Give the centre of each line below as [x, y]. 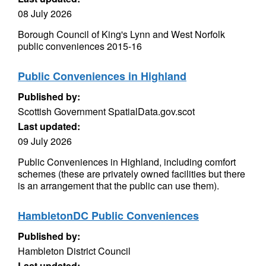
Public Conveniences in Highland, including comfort [127, 162]
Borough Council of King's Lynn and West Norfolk [121, 34]
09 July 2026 [45, 141]
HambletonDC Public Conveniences [108, 216]
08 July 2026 [45, 13]
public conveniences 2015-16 [80, 46]
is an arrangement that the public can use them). [118, 186]
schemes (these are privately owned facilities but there [132, 174]
